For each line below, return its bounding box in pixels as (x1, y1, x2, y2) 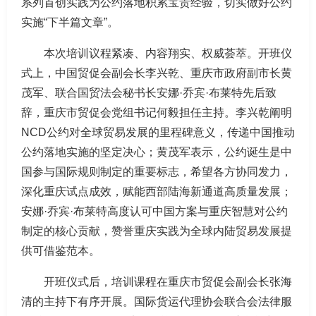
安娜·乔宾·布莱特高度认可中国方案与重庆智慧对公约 (21, 205, 288, 217)
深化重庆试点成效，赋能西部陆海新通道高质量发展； (21, 186, 292, 197)
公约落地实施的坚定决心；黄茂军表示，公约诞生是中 (21, 146, 292, 158)
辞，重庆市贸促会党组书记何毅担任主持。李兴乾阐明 (21, 107, 292, 119)
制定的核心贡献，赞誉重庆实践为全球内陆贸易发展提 (21, 225, 292, 237)
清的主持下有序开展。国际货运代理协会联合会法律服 (21, 296, 292, 308)
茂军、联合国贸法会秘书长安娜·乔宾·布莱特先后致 (21, 87, 276, 99)
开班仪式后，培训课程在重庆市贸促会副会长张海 (44, 276, 292, 288)
